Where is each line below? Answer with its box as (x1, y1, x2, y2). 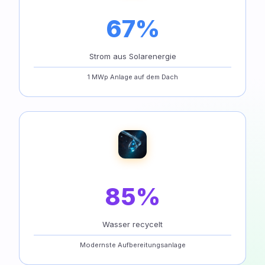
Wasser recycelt (102, 219, 163, 229)
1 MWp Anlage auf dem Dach (87, 72, 178, 81)
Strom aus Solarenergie (89, 51, 176, 61)
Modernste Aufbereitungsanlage (79, 240, 186, 249)
